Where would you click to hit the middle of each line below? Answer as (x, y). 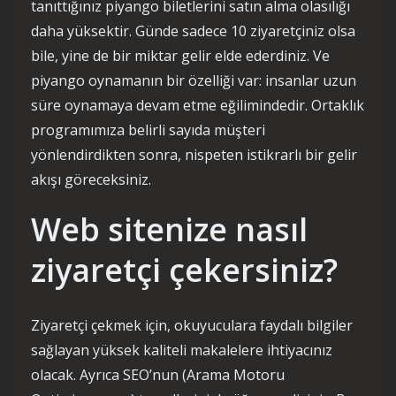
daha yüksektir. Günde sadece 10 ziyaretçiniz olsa (193, 31)
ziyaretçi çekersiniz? (184, 270)
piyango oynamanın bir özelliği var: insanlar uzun (194, 80)
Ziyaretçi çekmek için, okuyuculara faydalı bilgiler (192, 325)
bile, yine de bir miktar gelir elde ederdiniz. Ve (180, 56)
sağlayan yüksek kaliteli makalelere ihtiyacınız (182, 350)
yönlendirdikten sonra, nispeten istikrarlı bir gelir (194, 155)
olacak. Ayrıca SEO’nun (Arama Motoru (158, 375)
